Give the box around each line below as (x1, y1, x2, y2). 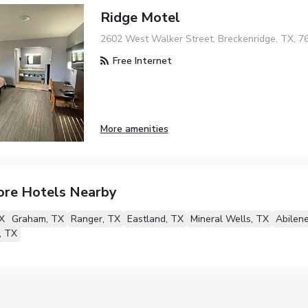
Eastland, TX (126, 212, 184, 225)
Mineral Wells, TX (190, 212, 269, 225)
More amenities (100, 122, 168, 135)
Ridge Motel (100, 8, 180, 27)
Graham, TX (11, 212, 64, 225)
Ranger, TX (70, 212, 120, 225)
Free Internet (109, 54, 172, 67)
